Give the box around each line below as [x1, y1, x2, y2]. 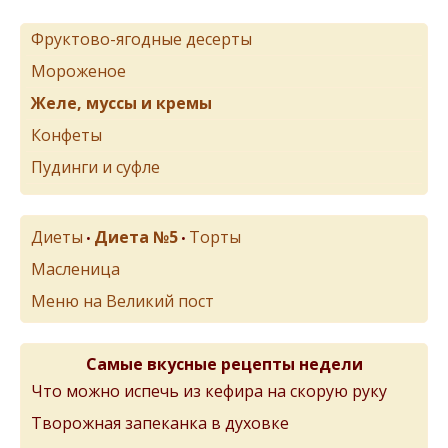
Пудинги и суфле [31, 156, 160, 179]
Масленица [31, 258, 120, 281]
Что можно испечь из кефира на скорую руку [31, 380, 387, 403]
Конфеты [31, 124, 102, 147]
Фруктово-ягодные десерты [31, 28, 252, 51]
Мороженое [31, 60, 126, 83]
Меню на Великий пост [31, 290, 214, 313]
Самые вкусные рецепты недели [85, 353, 363, 376]
